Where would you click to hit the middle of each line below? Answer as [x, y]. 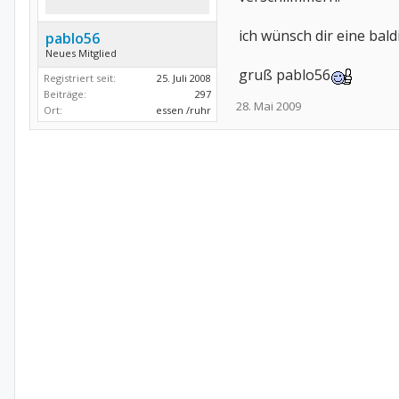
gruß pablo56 [285, 75]
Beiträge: [65, 94]
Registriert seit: [80, 78]
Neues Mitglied [81, 53]
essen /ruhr [183, 110]
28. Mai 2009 [269, 106]
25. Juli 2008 [184, 78]
